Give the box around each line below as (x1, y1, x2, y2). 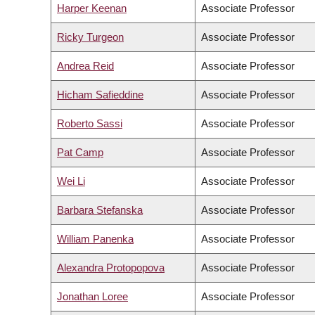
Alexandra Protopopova (57, 262, 165, 274)
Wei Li (57, 175, 85, 188)
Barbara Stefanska (57, 204, 143, 217)
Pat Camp (57, 146, 103, 159)
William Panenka (57, 233, 134, 245)
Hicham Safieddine (57, 89, 143, 101)
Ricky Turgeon (57, 31, 124, 44)
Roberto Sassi (57, 117, 122, 130)
